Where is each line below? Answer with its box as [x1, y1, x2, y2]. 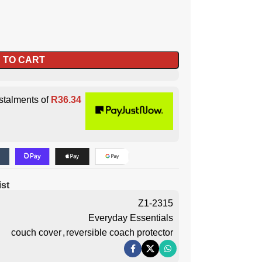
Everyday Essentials [88, 213, 173, 223]
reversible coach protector [66, 227, 173, 238]
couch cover [11, 227, 61, 238]
